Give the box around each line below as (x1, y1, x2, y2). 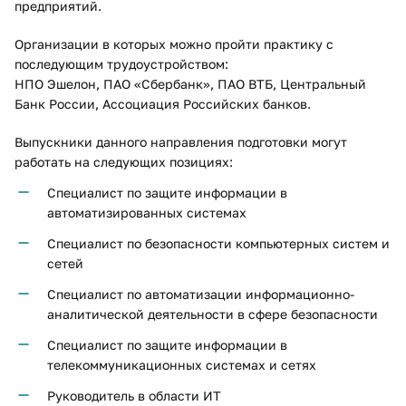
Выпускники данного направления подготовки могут (14, 134, 347, 150)
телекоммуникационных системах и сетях (47, 357, 316, 372)
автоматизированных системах (47, 205, 246, 220)
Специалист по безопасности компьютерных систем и (47, 236, 390, 251)
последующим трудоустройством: (14, 56, 228, 72)
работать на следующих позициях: (14, 154, 233, 169)
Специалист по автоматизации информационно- (47, 286, 354, 302)
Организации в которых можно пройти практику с (14, 36, 333, 52)
